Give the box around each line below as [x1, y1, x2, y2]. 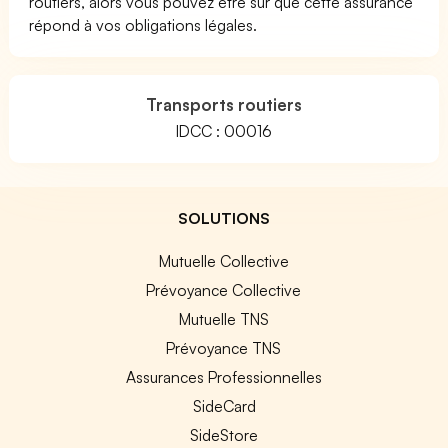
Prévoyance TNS [166, 337, 282, 358]
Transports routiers [145, 93, 302, 115]
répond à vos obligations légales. [29, 14, 258, 35]
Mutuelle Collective [158, 250, 289, 271]
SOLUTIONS [178, 207, 270, 228]
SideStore [190, 424, 258, 445]
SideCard [192, 395, 256, 416]
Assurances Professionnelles [125, 366, 322, 387]
